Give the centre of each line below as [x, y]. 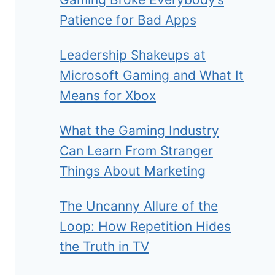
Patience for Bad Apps [128, 20]
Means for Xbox [108, 95]
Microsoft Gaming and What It [152, 75]
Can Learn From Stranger [136, 150]
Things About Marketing [133, 171]
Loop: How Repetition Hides [145, 226]
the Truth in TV [104, 246]
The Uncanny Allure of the [139, 206]
